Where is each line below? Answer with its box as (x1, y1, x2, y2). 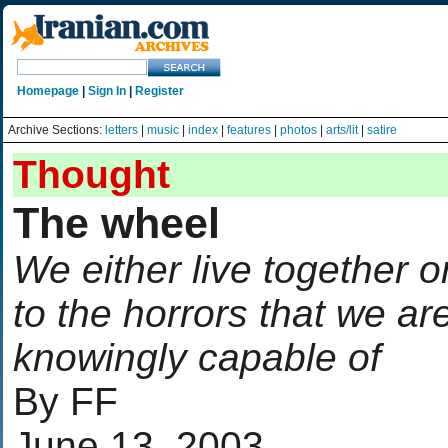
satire (367, 123, 397, 137)
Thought (13, 153, 170, 196)
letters (105, 123, 138, 137)
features (227, 123, 271, 137)
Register (135, 84, 184, 98)
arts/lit (326, 123, 358, 137)
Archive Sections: (8, 123, 105, 137)
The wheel (13, 199, 220, 247)
